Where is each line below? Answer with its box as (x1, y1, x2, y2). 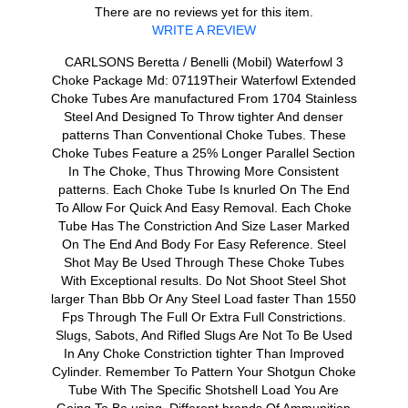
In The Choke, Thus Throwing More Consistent (68, 164, 340, 178)
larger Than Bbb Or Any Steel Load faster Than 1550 (51, 291, 357, 306)
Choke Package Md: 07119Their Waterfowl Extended (51, 73, 356, 87)
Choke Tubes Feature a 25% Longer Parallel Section (52, 146, 356, 160)
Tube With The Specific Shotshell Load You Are (68, 382, 340, 397)
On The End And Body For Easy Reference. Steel (61, 237, 346, 251)
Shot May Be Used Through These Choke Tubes (63, 255, 344, 270)
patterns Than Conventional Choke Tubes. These (61, 127, 346, 142)
